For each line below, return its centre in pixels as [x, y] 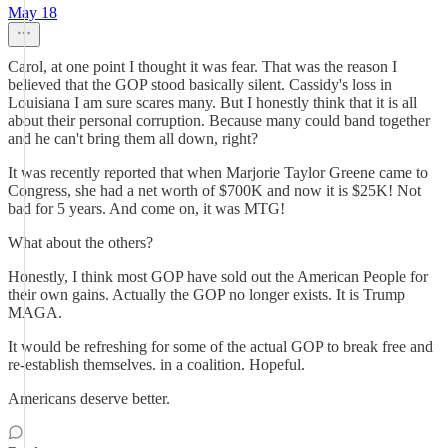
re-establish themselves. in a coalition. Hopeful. [156, 364]
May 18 [32, 12]
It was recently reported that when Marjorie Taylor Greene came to [218, 172]
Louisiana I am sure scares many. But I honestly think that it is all [212, 102]
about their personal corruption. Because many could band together [219, 120]
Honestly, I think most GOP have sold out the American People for [218, 276]
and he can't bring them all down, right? [133, 138]
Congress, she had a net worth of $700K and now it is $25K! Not [214, 190]
